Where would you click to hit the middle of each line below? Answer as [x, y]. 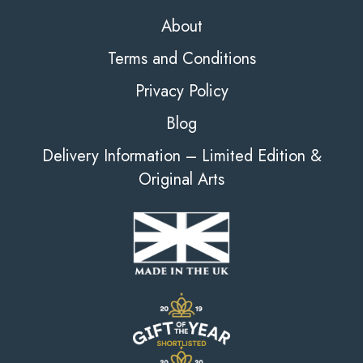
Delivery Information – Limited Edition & [181, 156]
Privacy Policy [181, 91]
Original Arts [181, 179]
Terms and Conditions [181, 58]
